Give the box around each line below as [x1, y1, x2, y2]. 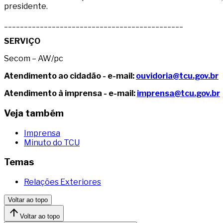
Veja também [4, 108, 64, 119]
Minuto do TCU [24, 137, 80, 147]
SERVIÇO [4, 36, 40, 46]
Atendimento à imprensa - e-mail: [4, 89, 137, 99]
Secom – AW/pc [4, 54, 63, 64]
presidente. [4, 1, 48, 11]
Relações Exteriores [24, 177, 101, 187]
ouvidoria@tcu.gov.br [136, 71, 219, 81]
